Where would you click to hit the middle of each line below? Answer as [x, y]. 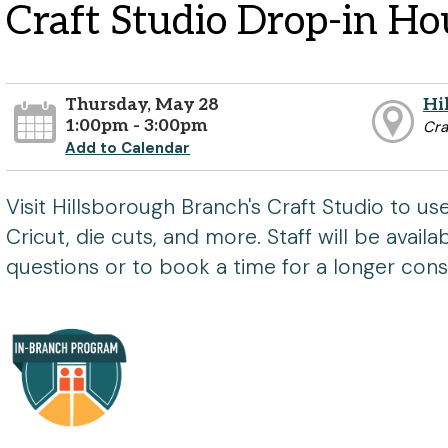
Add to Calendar [128, 148]
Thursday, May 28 [142, 104]
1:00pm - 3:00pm [137, 125]
